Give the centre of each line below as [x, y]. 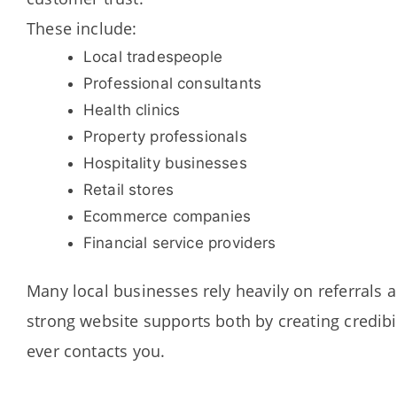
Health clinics [132, 110]
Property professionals [165, 137]
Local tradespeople [153, 57]
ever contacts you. [96, 351]
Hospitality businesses [165, 163]
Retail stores [128, 190]
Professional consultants [172, 84]
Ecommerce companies [167, 217]
